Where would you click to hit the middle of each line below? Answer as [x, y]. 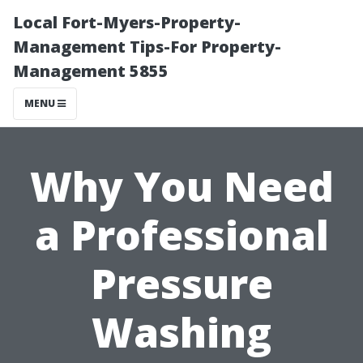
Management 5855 [91, 71]
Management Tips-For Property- [147, 47]
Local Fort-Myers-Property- [127, 22]
